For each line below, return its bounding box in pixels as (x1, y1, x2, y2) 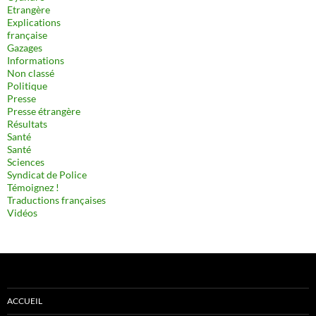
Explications (7, 16, 61, 28)
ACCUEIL (7, 296, 42, 306)
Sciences (7, 156, 44, 168)
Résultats (7, 118, 47, 130)
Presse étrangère (7, 105, 80, 117)
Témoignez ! (7, 181, 59, 193)
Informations (7, 54, 64, 66)
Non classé (7, 67, 54, 79)
